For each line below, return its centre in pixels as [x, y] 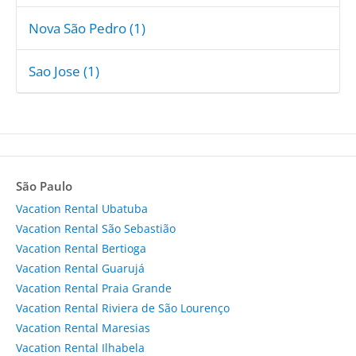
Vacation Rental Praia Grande [94, 288]
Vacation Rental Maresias [83, 327]
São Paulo [44, 186]
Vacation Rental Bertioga [81, 248]
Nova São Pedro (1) [87, 28]
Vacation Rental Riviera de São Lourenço [123, 308]
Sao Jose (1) [64, 71]
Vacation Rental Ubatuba [82, 208]
